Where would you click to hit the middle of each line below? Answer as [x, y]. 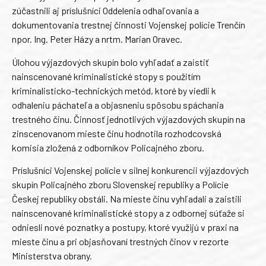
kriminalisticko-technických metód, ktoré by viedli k [114, 90]
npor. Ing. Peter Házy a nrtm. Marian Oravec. [97, 39]
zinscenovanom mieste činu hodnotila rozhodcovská [117, 133]
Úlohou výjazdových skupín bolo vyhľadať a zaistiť [110, 62]
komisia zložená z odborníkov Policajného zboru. [108, 147]
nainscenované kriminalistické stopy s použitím [106, 76]
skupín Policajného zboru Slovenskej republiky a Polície [120, 184]
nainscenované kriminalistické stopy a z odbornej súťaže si [128, 213]
